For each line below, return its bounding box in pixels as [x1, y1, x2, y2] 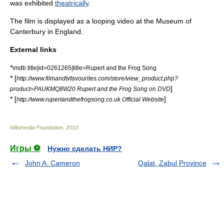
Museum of [156, 17, 191, 25]
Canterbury [10, 27, 45, 35]
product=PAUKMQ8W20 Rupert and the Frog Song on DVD [10, 85, 170, 92]
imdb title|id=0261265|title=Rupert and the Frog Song [12, 64, 156, 71]
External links [10, 45, 56, 53]
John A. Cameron [25, 159, 80, 167]
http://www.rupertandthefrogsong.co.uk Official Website [16, 96, 164, 102]
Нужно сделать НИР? [47, 144, 122, 152]
